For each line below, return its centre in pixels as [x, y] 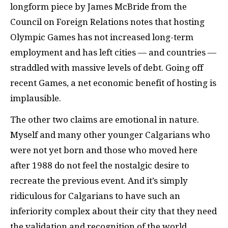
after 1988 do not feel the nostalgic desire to [100, 165]
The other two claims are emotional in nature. [105, 120]
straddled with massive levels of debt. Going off [107, 67]
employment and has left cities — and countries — [113, 52]
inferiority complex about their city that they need [113, 211]
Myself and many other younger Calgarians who [110, 135]
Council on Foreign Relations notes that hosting [107, 22]
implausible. [36, 98]
